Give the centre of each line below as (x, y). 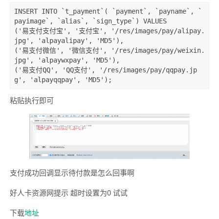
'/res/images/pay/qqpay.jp (148, 70)
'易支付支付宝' (43, 31)
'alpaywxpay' (61, 60)
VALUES (155, 21)
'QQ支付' (77, 70)
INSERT (26, 11)
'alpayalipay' (63, 41)
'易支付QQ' (36, 70)
